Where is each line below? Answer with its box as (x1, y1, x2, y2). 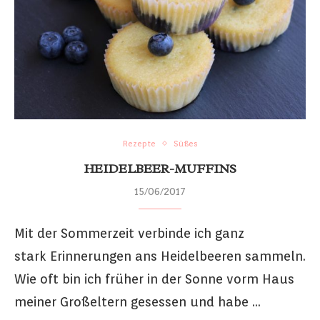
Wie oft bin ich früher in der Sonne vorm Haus (14, 271, 294, 286)
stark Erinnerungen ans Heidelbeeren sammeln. (14, 248, 306, 264)
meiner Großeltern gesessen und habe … (14, 294, 261, 309)
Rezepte (122, 138, 156, 149)
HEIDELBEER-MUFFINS (84, 160, 236, 176)
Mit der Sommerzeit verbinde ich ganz (14, 225, 244, 241)
